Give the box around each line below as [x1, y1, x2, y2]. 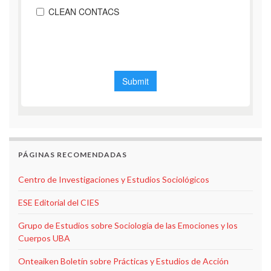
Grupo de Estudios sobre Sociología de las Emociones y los [18, 220, 238, 230]
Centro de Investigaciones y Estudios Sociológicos [18, 174, 209, 184]
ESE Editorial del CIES [18, 197, 99, 207]
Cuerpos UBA [18, 232, 70, 243]
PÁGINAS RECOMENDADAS [18, 149, 127, 159]
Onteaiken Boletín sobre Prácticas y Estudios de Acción [18, 255, 229, 266]
